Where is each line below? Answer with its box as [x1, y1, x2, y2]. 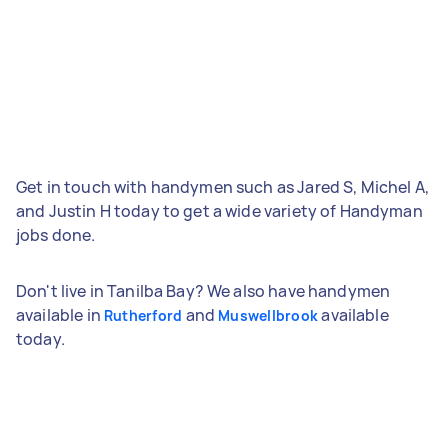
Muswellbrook [218, 305, 319, 325]
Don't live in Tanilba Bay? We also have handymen [16, 279, 391, 302]
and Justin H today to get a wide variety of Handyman [16, 199, 423, 222]
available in [16, 303, 104, 326]
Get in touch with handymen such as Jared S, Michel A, [16, 175, 429, 198]
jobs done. [16, 223, 96, 246]
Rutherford [103, 305, 183, 325]
